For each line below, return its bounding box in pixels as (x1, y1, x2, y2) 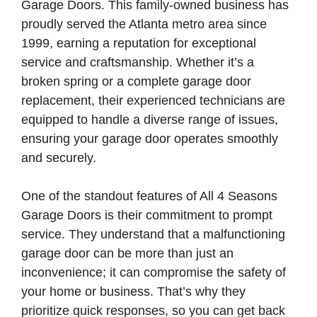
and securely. (21, 151, 96, 165)
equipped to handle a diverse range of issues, (21, 113, 278, 127)
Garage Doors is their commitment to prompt (21, 208, 272, 222)
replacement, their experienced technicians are (21, 93, 285, 108)
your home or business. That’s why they (21, 284, 246, 299)
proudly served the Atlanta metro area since (21, 17, 267, 31)
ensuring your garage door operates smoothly (21, 132, 278, 146)
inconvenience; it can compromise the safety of (21, 265, 286, 279)
